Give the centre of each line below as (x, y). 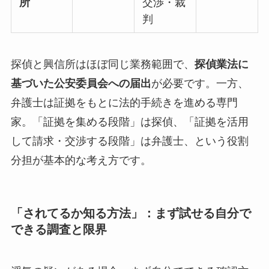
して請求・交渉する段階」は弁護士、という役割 (129, 141)
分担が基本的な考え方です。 (81, 161)
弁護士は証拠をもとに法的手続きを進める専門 (124, 103)
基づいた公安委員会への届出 (81, 84)
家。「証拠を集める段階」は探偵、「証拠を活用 (129, 122)
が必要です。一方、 (200, 84)
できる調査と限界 (59, 230)
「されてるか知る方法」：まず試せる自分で (131, 213)
